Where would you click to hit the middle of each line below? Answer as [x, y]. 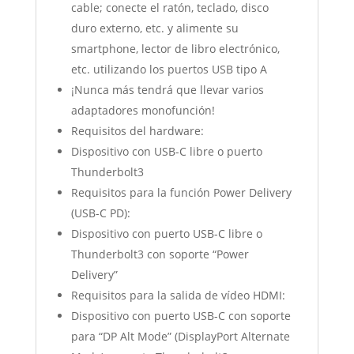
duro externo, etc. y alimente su [154, 28]
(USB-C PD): [100, 213]
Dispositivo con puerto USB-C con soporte [181, 316]
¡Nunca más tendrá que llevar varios [167, 90]
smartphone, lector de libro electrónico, [175, 49]
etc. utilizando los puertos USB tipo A [169, 70]
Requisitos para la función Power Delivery [181, 193]
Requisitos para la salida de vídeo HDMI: [178, 296]
